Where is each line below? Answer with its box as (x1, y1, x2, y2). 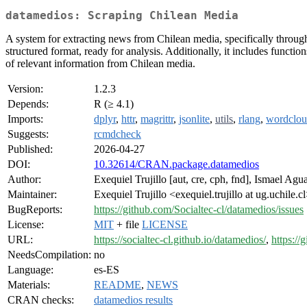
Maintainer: (8, 188, 57, 201)
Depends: (8, 98, 49, 110)
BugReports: (8, 204, 62, 216)
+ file (114, 219, 142, 231)
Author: (8, 173, 41, 186)
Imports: (8, 113, 43, 125)
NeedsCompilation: (8, 249, 91, 261)
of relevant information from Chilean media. (5, 58, 195, 70)
